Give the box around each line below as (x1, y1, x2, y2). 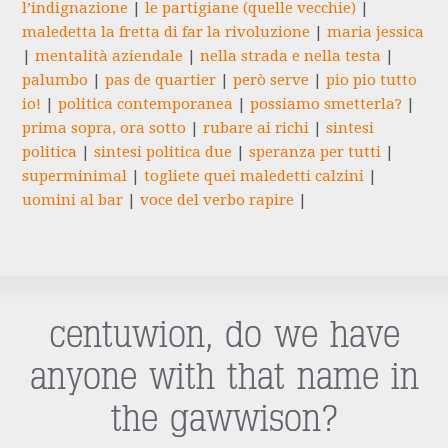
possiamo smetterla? (250, 95, 403, 114)
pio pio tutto (326, 71, 418, 90)
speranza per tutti (249, 143, 382, 162)
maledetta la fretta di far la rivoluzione (22, 23, 311, 42)
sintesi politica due (94, 143, 233, 162)
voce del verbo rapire (140, 191, 295, 210)
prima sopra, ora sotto (22, 119, 187, 138)
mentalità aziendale (35, 47, 184, 66)
